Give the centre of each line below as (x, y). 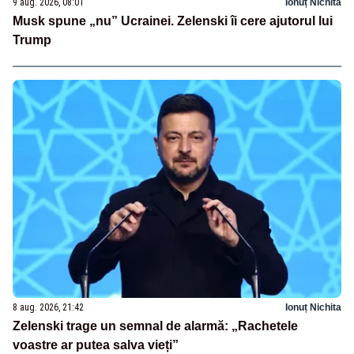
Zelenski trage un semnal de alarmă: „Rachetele (155, 326)
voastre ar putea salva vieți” (96, 345)
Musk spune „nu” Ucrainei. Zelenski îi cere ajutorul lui (173, 21)
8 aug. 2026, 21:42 (48, 308)
